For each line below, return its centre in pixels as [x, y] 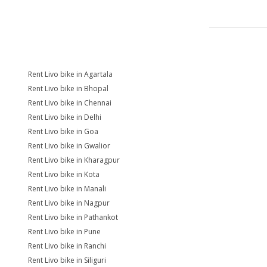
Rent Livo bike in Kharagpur [74, 160]
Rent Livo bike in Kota [64, 174]
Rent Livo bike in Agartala [70, 74]
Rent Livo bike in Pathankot [73, 217]
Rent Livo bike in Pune [64, 232]
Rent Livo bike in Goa [63, 131]
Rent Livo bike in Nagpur [69, 203]
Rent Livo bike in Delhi [65, 117]
